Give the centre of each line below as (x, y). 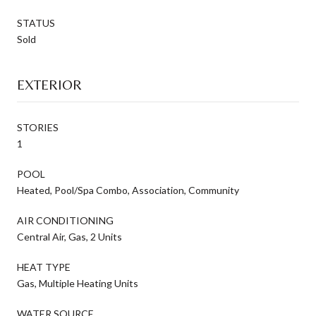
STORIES (38, 127)
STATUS (36, 23)
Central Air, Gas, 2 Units (69, 236)
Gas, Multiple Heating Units (78, 283)
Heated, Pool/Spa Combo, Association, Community (128, 190)
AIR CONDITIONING (65, 220)
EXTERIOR (49, 84)
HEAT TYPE (44, 267)
